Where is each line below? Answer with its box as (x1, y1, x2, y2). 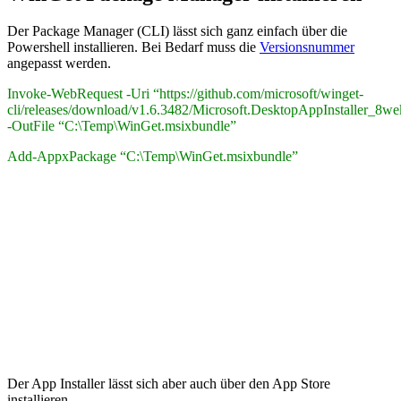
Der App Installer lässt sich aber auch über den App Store (7, 376, 330, 392)
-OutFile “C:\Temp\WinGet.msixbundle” (7, 118, 236, 134)
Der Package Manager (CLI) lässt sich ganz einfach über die (7, 23, 347, 39)
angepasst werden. (7, 55, 111, 72)
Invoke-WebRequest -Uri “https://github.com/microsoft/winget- (7, 86, 363, 102)
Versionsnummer (260, 39, 354, 55)
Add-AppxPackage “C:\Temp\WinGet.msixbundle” (7, 149, 298, 165)
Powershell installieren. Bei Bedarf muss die (7, 39, 260, 55)
